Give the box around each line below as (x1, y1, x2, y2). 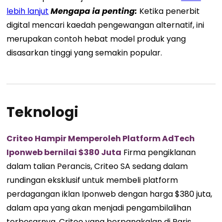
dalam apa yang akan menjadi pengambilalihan (6, 202, 192, 214)
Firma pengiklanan (121, 147, 196, 159)
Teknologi (6, 102, 79, 122)
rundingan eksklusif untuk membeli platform (6, 174, 178, 186)
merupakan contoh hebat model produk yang (6, 33, 186, 45)
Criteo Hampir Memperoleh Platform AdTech (6, 133, 195, 145)
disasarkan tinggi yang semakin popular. (6, 47, 163, 58)
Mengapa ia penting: (51, 5, 138, 17)
